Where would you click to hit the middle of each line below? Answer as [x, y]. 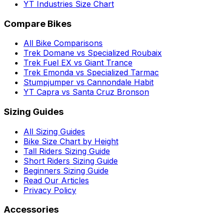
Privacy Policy [50, 190]
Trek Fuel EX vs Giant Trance [78, 63]
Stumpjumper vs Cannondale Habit [88, 82]
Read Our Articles [56, 180]
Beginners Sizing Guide [66, 170]
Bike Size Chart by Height [71, 141]
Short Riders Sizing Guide [71, 161]
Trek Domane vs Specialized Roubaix [93, 53]
